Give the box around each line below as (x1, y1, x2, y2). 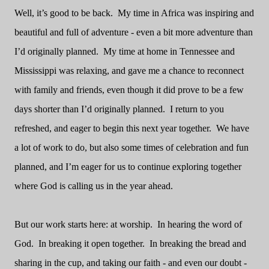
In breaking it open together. (38, 238, 145, 249)
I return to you (170, 104, 224, 114)
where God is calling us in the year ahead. (14, 181, 173, 191)
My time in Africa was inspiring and (118, 8, 254, 18)
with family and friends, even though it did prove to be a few (14, 85, 244, 95)
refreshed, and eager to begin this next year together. (14, 123, 211, 133)
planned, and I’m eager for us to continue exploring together (14, 162, 241, 172)
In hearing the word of (157, 219, 242, 229)
